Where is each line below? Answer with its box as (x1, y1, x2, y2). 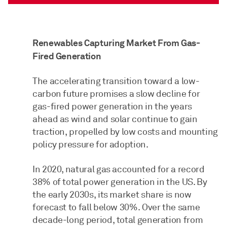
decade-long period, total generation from (32, 214, 203, 226)
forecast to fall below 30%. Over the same (32, 202, 200, 213)
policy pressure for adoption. (32, 139, 148, 150)
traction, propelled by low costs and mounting (32, 126, 218, 138)
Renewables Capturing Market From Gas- (32, 37, 200, 49)
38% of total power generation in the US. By (32, 176, 207, 188)
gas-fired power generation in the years (32, 101, 192, 112)
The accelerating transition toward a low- (32, 75, 200, 87)
